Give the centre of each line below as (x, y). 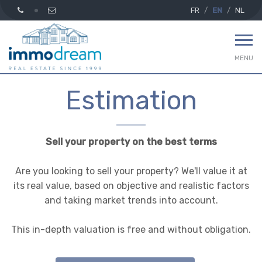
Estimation (131, 100)
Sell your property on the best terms (131, 142)
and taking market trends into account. (131, 200)
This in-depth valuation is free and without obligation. (131, 230)
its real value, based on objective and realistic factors (131, 186)
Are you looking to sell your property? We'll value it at (131, 171)
